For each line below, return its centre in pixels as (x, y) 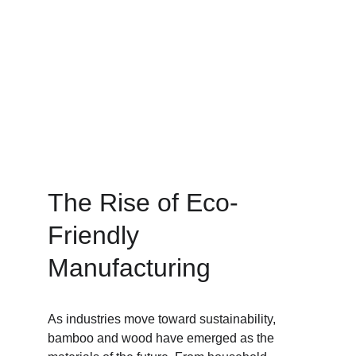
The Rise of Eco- (143, 203)
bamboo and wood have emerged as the (163, 338)
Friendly (97, 235)
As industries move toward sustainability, (163, 319)
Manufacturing (129, 268)
